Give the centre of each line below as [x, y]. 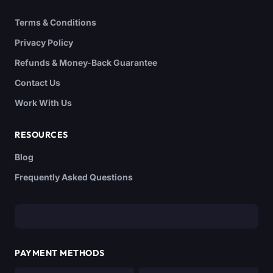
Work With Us [43, 102]
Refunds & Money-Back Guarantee [86, 62]
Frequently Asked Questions [74, 177]
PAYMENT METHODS [60, 253]
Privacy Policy [44, 42]
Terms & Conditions [55, 22]
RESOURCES [41, 134]
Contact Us [37, 82]
